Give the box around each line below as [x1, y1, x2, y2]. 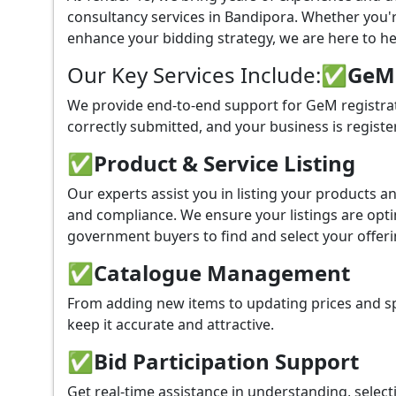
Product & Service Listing [94, 148, 355, 178]
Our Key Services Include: [67, 59, 321, 89]
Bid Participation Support [94, 346, 359, 376]
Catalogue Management [94, 257, 350, 287]
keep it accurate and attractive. [67, 314, 274, 334]
